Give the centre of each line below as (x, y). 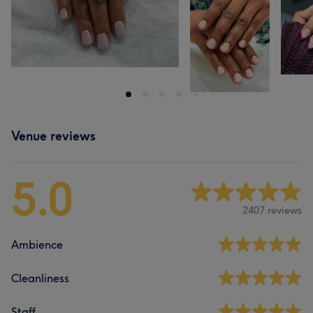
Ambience (37, 245)
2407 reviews (272, 210)
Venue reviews (53, 136)
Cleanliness (40, 278)
